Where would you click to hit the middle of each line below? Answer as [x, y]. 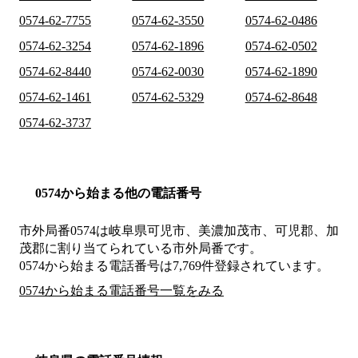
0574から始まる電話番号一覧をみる [121, 291]
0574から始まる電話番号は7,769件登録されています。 [174, 266]
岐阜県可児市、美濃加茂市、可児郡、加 [224, 231]
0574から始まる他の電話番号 [118, 193]
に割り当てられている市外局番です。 [153, 249]
